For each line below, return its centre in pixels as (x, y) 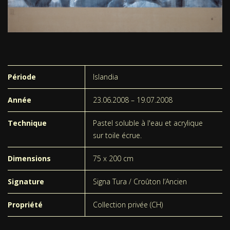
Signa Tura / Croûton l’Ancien (140, 181)
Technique (27, 123)
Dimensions (29, 158)
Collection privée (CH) (128, 204)
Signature (26, 181)
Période (22, 76)
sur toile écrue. (117, 135)
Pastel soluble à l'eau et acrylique (148, 123)
